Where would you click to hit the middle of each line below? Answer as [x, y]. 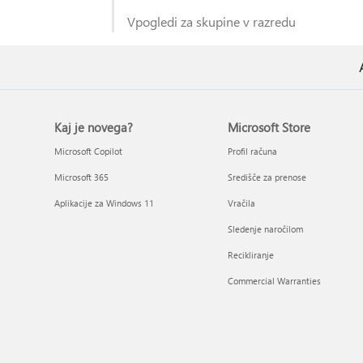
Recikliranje [250, 255]
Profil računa [252, 151]
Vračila [241, 203]
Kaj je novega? [94, 127]
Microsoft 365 [82, 177]
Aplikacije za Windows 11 [105, 203]
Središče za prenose [267, 177]
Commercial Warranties [274, 281]
